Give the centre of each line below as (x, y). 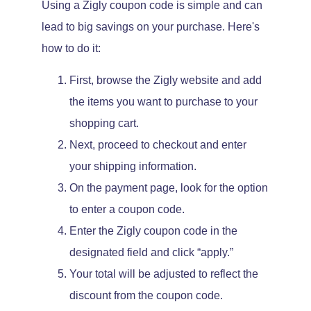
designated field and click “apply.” (151, 252)
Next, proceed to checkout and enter (158, 144)
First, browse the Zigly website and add (166, 80)
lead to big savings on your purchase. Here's (151, 27)
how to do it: (71, 49)
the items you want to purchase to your (163, 101)
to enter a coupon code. (127, 209)
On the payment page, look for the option (169, 187)
